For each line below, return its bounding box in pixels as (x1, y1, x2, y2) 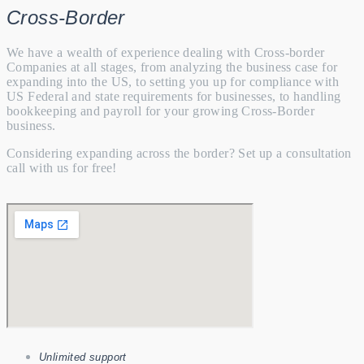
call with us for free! (6, 160, 117, 175)
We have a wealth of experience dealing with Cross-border (6, 45, 325, 59)
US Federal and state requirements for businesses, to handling (6, 89, 341, 103)
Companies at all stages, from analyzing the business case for (6, 59, 338, 74)
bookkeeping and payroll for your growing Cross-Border (6, 103, 315, 118)
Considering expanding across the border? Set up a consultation (6, 145, 352, 160)
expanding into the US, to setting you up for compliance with (6, 74, 339, 89)
